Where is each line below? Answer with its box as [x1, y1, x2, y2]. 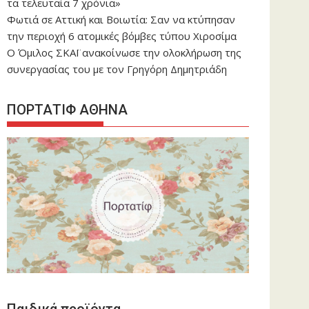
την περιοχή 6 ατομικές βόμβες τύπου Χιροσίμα [7, 29, 237, 43]
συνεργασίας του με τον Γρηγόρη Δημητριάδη [7, 62, 227, 76]
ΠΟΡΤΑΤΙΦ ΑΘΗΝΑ [7, 101, 128, 118]
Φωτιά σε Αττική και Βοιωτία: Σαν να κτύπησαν [7, 12, 235, 26]
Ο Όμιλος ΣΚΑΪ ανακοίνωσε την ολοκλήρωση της [7, 46, 241, 59]
